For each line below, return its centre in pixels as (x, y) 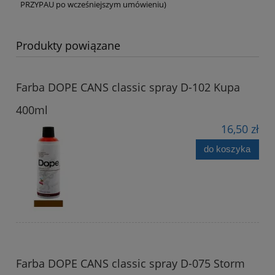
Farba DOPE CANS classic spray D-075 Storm (130, 263)
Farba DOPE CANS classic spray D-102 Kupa (128, 87)
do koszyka (227, 149)
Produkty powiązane (68, 45)
